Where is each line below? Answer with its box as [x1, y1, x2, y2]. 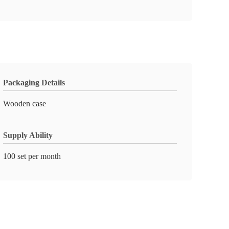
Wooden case [3, 99, 46, 108]
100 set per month [3, 152, 61, 161]
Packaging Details [3, 78, 65, 87]
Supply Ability [3, 131, 53, 140]
